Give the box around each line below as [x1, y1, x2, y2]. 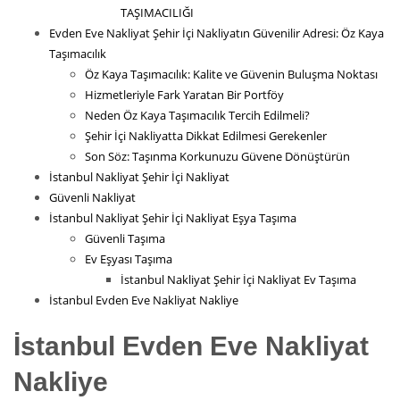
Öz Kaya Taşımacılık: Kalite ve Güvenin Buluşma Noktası [85, 66, 378, 83]
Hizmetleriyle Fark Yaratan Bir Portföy [85, 87, 284, 104]
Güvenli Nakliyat [49, 189, 136, 206]
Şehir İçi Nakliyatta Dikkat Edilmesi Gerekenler [85, 128, 327, 145]
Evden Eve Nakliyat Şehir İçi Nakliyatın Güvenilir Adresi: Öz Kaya [49, 25, 384, 42]
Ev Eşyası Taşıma [85, 251, 172, 268]
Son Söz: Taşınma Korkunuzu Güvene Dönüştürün [85, 148, 350, 165]
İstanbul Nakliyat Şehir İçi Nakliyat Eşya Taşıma [49, 210, 296, 227]
